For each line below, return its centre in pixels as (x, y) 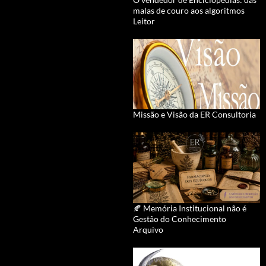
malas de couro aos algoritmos (189, 10)
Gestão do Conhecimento (180, 218)
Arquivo (148, 229)
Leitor (144, 21)
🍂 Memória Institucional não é (190, 208)
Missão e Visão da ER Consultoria (194, 115)
